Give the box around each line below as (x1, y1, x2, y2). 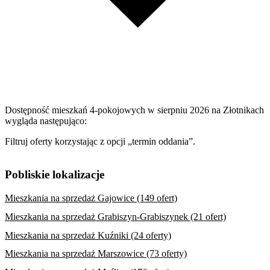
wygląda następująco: (5, 116, 87, 127)
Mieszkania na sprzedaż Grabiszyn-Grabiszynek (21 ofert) (5, 211, 226, 222)
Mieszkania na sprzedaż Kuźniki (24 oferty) (5, 230, 171, 240)
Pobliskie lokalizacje (5, 168, 104, 181)
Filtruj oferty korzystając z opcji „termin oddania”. (5, 136, 195, 147)
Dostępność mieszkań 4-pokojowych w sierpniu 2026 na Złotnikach (5, 105, 264, 116)
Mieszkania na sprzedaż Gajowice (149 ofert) (5, 192, 177, 203)
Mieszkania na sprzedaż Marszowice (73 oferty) (5, 248, 187, 259)
